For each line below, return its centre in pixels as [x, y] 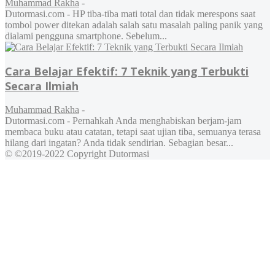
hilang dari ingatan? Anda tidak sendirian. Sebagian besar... [119, 143]
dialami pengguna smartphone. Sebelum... [86, 36]
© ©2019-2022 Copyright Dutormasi [77, 154]
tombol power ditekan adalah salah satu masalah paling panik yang [134, 25]
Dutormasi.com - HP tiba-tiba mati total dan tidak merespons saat [130, 14]
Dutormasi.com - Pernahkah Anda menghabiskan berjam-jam [123, 121]
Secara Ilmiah [42, 86]
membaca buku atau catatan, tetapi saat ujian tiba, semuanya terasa [133, 132]
